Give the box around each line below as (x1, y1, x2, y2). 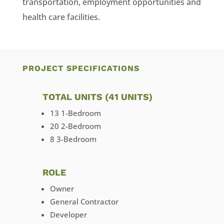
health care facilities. (22, 11, 100, 22)
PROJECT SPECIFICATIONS (22, 63, 139, 73)
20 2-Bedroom (49, 121, 101, 131)
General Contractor (49, 196, 118, 206)
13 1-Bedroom (49, 108, 101, 118)
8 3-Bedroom (49, 134, 96, 144)
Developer (49, 209, 87, 219)
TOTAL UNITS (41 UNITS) (42, 91, 152, 102)
